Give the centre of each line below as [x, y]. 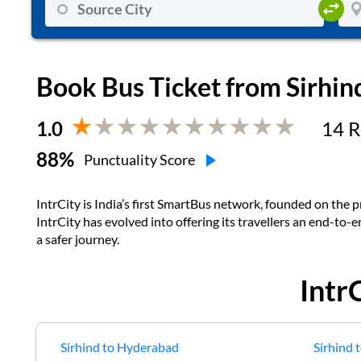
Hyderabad [148, 347]
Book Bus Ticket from [161, 87]
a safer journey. [78, 239]
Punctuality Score [139, 159]
